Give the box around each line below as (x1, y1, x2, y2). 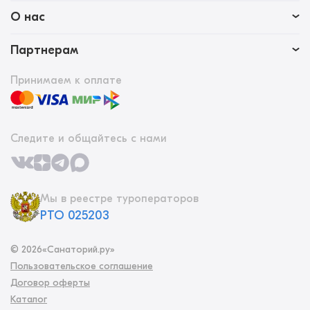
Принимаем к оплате (10, 74, 122, 87)
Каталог (10, 293, 47, 306)
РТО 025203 (40, 208, 109, 223)
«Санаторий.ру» (42, 244, 115, 256)
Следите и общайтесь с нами (10, 132, 167, 145)
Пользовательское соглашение (10, 260, 153, 273)
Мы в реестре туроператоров (40, 192, 199, 205)
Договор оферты (10, 277, 90, 289)
